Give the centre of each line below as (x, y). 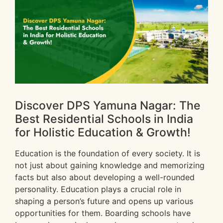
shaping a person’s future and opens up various (104, 201)
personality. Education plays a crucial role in (98, 189)
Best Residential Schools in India (104, 119)
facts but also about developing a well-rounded (105, 177)
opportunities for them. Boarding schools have (103, 213)
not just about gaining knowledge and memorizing (110, 166)
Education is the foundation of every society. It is (108, 154)
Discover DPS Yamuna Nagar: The (108, 106)
